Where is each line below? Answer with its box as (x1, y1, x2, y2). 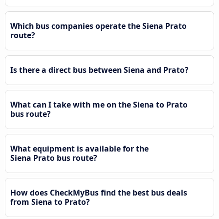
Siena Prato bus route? (10, 152, 97, 163)
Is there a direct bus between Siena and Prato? (10, 64, 189, 75)
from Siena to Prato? (10, 196, 90, 207)
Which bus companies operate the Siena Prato (10, 20, 187, 31)
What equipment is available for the (10, 143, 149, 154)
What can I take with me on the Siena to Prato (10, 99, 188, 110)
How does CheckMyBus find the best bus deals (10, 187, 187, 198)
